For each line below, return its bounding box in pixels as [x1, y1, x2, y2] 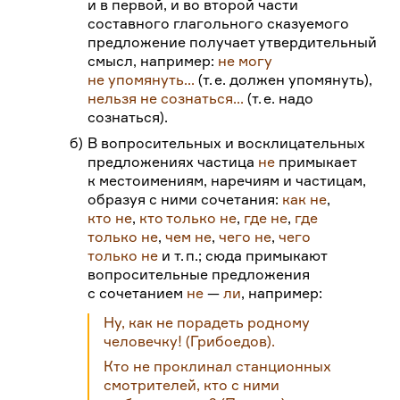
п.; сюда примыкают [185, 246, 327, 265]
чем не [165, 228, 212, 246]
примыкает [275, 153, 357, 171]
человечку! [104, 332, 183, 351]
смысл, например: [87, 52, 219, 71]
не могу [218, 52, 273, 71]
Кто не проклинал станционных [104, 356, 332, 375]
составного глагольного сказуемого [87, 14, 350, 33]
